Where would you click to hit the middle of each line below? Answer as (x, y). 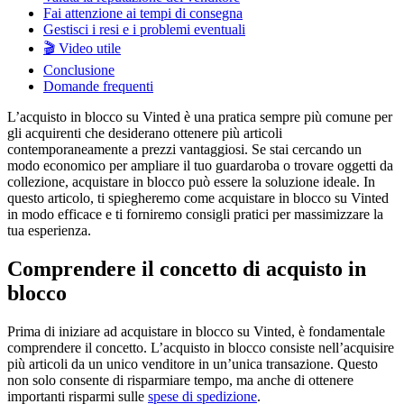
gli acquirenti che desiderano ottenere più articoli (145, 133)
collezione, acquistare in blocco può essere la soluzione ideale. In (191, 181)
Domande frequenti (98, 86)
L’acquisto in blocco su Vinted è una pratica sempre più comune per (200, 116)
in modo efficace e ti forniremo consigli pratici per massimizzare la (195, 214)
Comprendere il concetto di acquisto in (187, 268)
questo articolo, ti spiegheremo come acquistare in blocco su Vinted (198, 197)
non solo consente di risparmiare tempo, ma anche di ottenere (180, 380)
